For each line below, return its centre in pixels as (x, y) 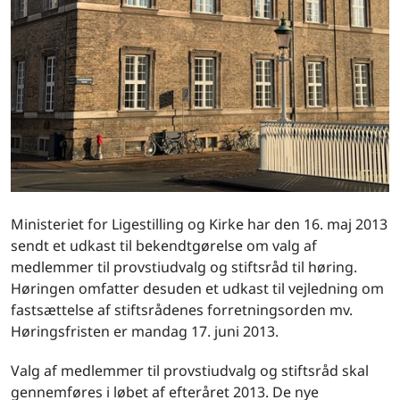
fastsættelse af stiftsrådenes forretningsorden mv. (182, 310)
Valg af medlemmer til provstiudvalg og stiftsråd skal (190, 371)
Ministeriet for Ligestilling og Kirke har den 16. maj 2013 (199, 224)
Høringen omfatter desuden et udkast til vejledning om (197, 288)
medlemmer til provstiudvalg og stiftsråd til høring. (184, 267)
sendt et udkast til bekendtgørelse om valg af (164, 246)
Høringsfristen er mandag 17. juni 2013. (145, 331)
